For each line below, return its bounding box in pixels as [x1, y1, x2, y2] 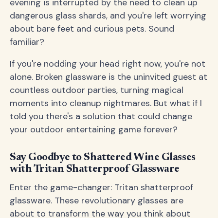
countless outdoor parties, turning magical [10, 84, 183, 96]
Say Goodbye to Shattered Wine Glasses [10, 152, 196, 163]
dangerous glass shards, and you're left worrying [10, 10, 206, 21]
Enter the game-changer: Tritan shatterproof [10, 182, 193, 193]
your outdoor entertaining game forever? [10, 124, 178, 135]
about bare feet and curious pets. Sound [10, 23, 174, 35]
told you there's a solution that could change [10, 110, 192, 122]
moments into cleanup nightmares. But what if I [10, 97, 202, 109]
